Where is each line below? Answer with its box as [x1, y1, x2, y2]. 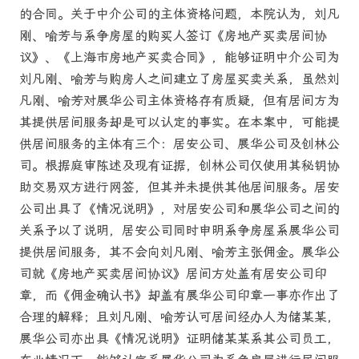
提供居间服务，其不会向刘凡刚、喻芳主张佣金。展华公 [19, 244, 340, 260]
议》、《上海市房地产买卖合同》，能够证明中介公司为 [19, 49, 340, 65]
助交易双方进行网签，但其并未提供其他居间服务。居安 [19, 179, 340, 195]
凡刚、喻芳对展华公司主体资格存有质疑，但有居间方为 [19, 92, 340, 108]
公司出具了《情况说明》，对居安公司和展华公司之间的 [19, 200, 340, 216]
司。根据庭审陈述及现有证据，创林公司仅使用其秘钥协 [19, 157, 340, 173]
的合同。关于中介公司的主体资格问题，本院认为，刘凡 [19, 6, 340, 22]
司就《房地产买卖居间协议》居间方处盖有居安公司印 [19, 265, 327, 281]
